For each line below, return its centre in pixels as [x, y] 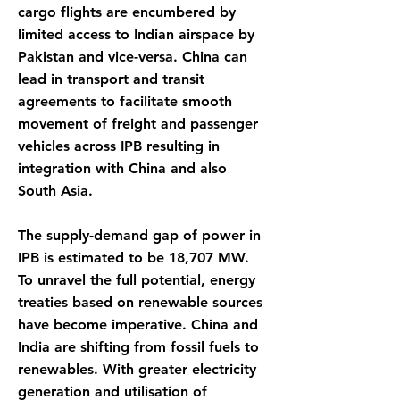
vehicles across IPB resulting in [119, 146]
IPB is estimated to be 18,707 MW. [133, 258]
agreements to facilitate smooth [125, 101]
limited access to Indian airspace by [136, 34]
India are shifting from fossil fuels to [138, 347]
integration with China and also [122, 168]
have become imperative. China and [138, 325]
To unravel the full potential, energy [137, 280]
